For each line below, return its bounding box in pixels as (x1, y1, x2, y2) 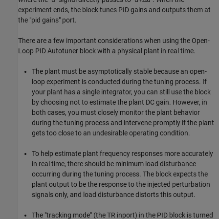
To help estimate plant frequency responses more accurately (32, 149, 213, 157)
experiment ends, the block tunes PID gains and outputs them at (18, 5, 211, 14)
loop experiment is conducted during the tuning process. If (32, 77, 207, 86)
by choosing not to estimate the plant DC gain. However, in (32, 98, 207, 106)
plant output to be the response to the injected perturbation (32, 180, 210, 188)
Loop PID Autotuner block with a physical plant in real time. (18, 46, 196, 55)
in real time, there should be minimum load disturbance (32, 159, 196, 168)
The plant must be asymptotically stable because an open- (32, 67, 207, 75)
